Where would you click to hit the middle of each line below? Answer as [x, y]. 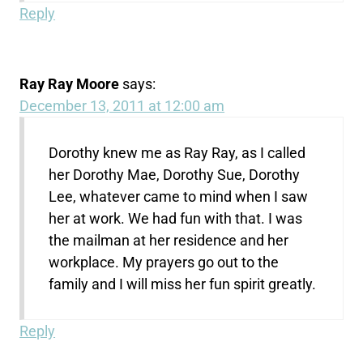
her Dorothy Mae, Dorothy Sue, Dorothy [175, 174]
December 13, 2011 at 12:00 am [122, 105]
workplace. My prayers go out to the [164, 262]
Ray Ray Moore [70, 83]
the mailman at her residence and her [169, 240]
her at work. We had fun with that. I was [176, 218]
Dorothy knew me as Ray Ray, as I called [177, 152]
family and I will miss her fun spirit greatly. [183, 284]
